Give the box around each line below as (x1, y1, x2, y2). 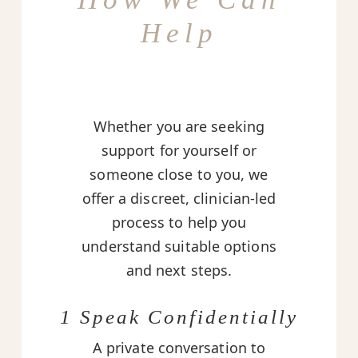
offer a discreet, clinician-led (82, 189, 276, 209)
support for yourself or (101, 141, 257, 161)
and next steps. (125, 261, 233, 280)
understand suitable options (82, 237, 276, 257)
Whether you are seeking (93, 117, 265, 137)
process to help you (111, 213, 247, 233)
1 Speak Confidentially (60, 306, 298, 328)
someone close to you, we (89, 165, 268, 185)
